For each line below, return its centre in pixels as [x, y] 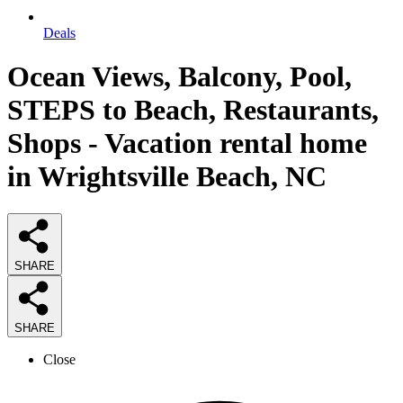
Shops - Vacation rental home [187, 143]
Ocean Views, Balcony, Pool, [179, 77]
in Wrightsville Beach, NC [167, 177]
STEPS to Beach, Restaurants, [193, 110]
